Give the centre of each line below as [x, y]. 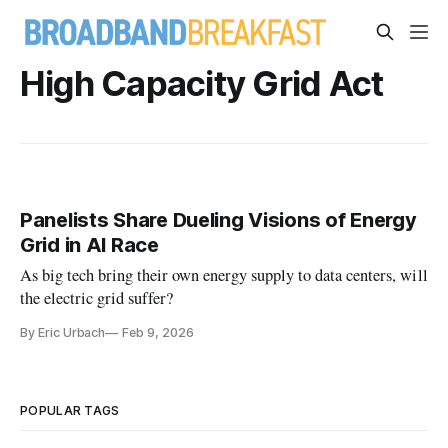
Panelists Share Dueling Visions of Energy [218, 220]
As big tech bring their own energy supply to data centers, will [224, 275]
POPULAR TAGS [70, 411]
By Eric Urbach [63, 333]
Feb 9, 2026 [158, 333]
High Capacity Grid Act [202, 83]
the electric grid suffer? [97, 298]
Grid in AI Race [89, 245]
